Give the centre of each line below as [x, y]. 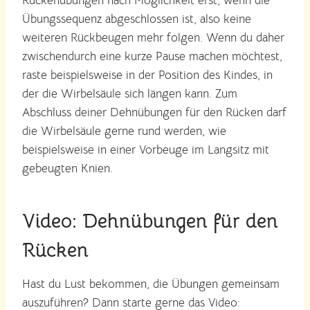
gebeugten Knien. [67, 168]
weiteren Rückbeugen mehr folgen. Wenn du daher [153, 37]
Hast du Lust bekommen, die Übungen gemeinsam [151, 284]
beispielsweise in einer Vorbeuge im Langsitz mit [146, 149]
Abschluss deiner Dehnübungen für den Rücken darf [154, 112]
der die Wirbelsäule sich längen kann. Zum [130, 93]
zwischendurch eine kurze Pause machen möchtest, [152, 56]
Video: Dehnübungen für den [150, 221]
